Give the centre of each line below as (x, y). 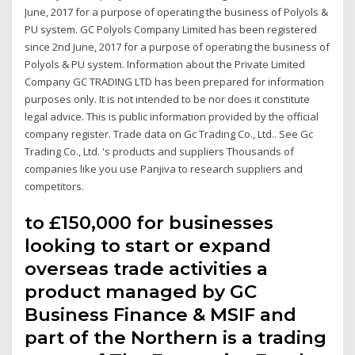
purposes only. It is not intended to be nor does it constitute (168, 99)
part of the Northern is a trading (176, 337)
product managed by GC (141, 291)
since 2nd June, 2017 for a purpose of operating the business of (177, 47)
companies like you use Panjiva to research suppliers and (164, 169)
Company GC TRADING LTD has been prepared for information (175, 82)
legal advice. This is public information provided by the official (172, 117)
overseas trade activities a (147, 268)
